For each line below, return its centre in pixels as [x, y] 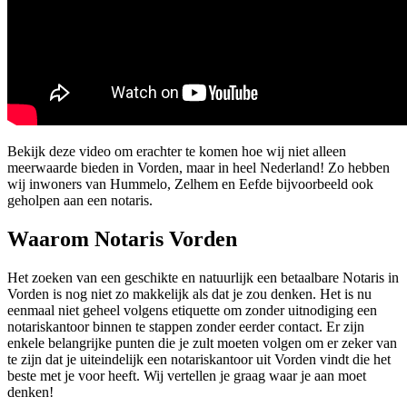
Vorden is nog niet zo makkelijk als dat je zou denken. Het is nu [189, 293]
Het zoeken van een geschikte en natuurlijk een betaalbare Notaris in [203, 277]
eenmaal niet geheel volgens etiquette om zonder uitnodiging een [192, 310]
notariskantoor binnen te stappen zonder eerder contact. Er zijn [186, 326]
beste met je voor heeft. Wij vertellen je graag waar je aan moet [187, 375]
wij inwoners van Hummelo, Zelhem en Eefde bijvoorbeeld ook [190, 184]
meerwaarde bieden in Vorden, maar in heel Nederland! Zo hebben [199, 167]
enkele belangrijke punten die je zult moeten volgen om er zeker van [202, 342]
